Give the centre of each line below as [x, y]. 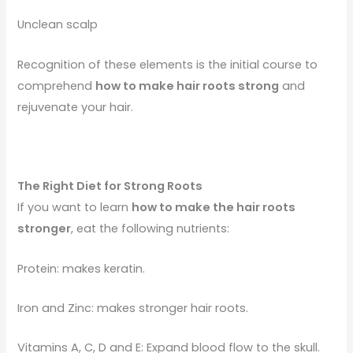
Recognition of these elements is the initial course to [168, 64]
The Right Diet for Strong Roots [110, 186]
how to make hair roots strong [188, 85]
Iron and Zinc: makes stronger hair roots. [133, 308]
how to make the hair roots [214, 208]
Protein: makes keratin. [82, 268]
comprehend [57, 85]
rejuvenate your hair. [76, 107]
